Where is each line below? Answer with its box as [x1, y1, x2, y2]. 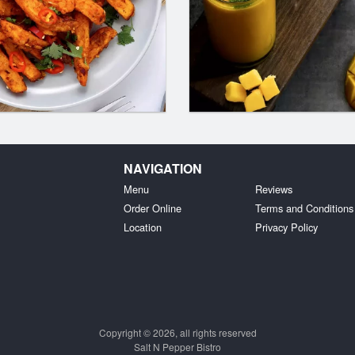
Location [123, 219, 162, 235]
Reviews [255, 181, 293, 197]
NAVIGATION [123, 159, 202, 177]
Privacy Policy [255, 219, 319, 235]
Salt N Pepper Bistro [134, 339, 221, 353]
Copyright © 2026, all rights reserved [98, 325, 257, 339]
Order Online [123, 200, 181, 216]
